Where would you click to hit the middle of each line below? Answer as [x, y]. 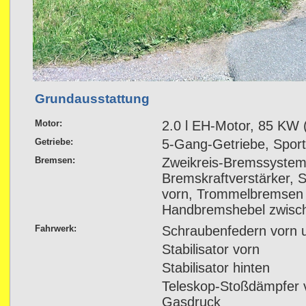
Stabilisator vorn [211, 249]
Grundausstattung [92, 99]
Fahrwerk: [56, 228]
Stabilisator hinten [216, 267]
